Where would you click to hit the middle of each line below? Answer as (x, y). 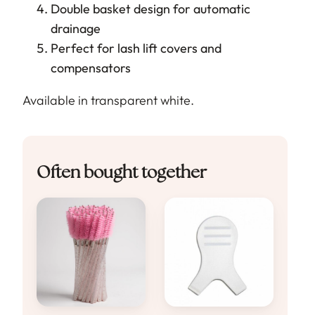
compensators (91, 68)
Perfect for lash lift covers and (136, 49)
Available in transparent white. (108, 101)
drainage (76, 29)
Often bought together (122, 174)
